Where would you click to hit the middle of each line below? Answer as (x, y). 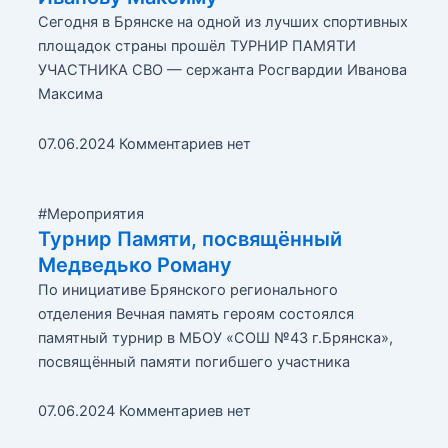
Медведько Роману (134, 264)
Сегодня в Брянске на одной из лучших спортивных (222, 22)
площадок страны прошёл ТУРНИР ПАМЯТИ (196, 46)
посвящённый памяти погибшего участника (193, 361)
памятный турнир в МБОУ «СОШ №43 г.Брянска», (215, 337)
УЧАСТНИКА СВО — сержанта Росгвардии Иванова (222, 70)
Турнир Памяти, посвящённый (189, 238)
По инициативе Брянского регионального (187, 289)
